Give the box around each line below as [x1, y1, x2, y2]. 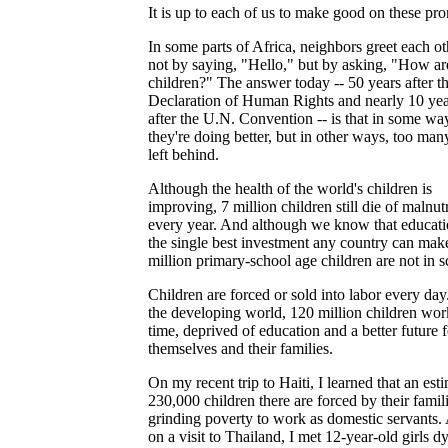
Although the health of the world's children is [148, 180, 432, 197]
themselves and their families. [148, 340, 333, 357]
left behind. [148, 146, 219, 163]
